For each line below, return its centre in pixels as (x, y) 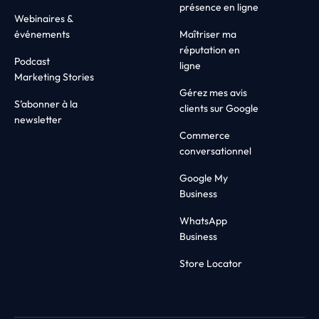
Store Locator (211, 264)
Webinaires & (43, 19)
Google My (204, 178)
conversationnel (215, 151)
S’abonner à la (46, 104)
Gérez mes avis (213, 93)
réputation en (210, 50)
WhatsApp (203, 221)
